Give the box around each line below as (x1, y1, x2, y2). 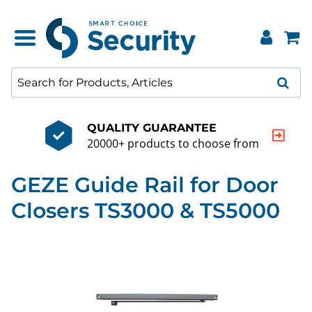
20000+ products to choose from (86, 135, 259, 151)
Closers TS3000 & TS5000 (11, 198, 280, 224)
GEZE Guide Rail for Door (11, 172, 279, 198)
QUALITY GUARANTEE (86, 120, 217, 134)
